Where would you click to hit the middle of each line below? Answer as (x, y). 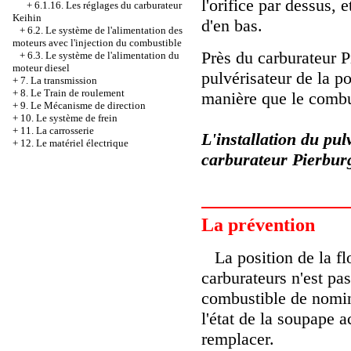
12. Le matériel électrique (74, 143)
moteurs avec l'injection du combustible (97, 43)
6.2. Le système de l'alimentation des (105, 30)
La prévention (258, 224)
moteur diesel (41, 68)
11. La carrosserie (57, 130)
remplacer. (238, 338)
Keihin (27, 18)
